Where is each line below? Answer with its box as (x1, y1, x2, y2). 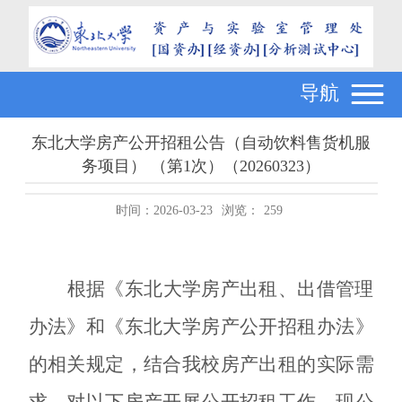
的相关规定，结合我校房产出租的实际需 (28, 353, 374, 375)
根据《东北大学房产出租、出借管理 (66, 277, 374, 300)
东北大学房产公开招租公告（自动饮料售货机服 (31, 133, 371, 152)
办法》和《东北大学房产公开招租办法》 (28, 315, 374, 337)
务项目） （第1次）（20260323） (82, 156, 320, 175)
